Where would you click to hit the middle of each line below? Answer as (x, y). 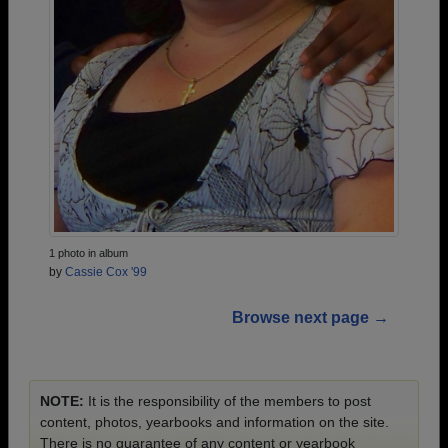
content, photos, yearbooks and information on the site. (214, 421)
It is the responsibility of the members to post (227, 400)
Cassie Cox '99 (106, 271)
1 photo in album (88, 252)
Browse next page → (310, 317)
